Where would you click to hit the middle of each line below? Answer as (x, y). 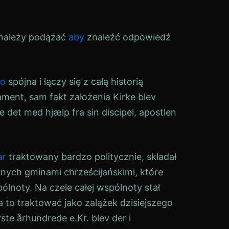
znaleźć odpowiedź (128, 37)
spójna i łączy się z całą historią (74, 82)
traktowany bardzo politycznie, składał (91, 157)
